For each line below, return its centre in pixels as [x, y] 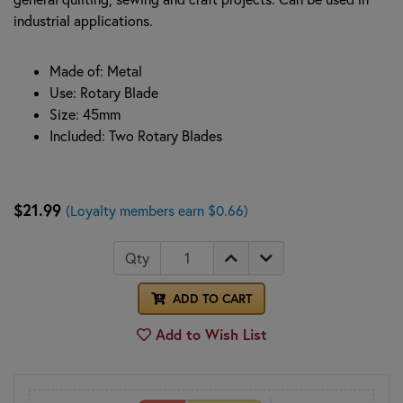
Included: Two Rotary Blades [136, 135]
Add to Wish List [209, 334]
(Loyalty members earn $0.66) [157, 210]
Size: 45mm [85, 114]
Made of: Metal [96, 71]
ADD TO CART [210, 298]
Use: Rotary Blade [104, 92]
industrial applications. [83, 20]
